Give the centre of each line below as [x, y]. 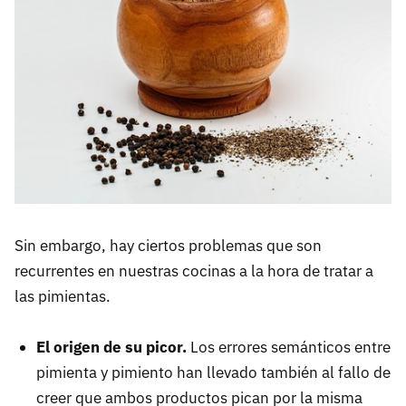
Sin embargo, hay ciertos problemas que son [168, 245]
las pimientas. [63, 296]
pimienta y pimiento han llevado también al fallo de [213, 372]
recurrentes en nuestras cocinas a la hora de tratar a [194, 271]
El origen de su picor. [111, 347]
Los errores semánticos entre [289, 347]
